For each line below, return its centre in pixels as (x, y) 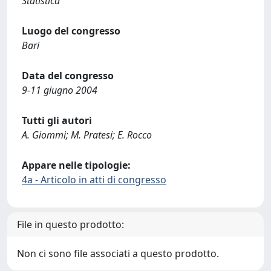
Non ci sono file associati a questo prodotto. (118, 253)
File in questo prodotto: (70, 224)
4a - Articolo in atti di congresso (94, 180)
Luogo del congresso (71, 31)
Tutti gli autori (57, 120)
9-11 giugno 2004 (60, 90)
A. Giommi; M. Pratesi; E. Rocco (87, 135)
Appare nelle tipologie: (76, 165)
